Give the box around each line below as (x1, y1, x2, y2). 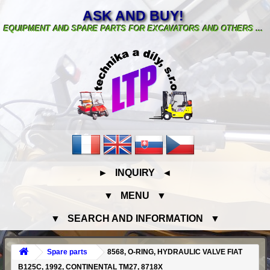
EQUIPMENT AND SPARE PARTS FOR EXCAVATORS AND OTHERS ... (3, 24, 263, 33)
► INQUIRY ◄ (98, 168, 172, 178)
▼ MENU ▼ (104, 190, 166, 201)
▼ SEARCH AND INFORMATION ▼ (50, 213, 220, 224)
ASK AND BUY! (83, 7, 184, 24)
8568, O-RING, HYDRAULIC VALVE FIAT (107, 248, 242, 257)
